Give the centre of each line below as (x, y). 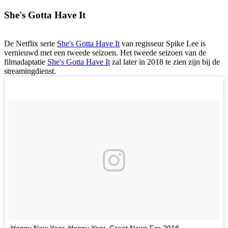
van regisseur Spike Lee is (163, 44)
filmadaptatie (26, 62)
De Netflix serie (31, 44)
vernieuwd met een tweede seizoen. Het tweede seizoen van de (105, 53)
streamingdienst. (30, 71)
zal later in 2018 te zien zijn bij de (165, 62)
